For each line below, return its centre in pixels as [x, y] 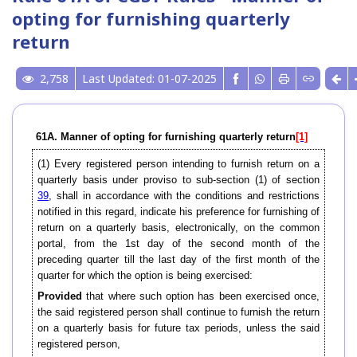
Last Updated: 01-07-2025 [149, 79]
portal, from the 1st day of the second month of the [178, 244]
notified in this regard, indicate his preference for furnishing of [178, 212]
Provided [60, 296]
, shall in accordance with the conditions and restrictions [184, 196]
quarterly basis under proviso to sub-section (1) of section [178, 180]
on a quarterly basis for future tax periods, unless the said [178, 328]
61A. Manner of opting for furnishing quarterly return [166, 137]
